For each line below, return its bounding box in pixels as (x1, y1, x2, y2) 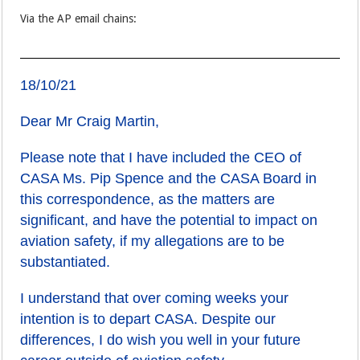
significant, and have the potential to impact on (20, 212, 318, 228)
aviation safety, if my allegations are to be (20, 233, 285, 249)
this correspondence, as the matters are (20, 191, 276, 207)
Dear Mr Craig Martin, (20, 113, 160, 129)
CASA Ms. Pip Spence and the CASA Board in (20, 170, 317, 186)
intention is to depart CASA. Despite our (20, 311, 276, 327)
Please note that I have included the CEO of (20, 149, 302, 166)
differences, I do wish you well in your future (20, 332, 301, 348)
